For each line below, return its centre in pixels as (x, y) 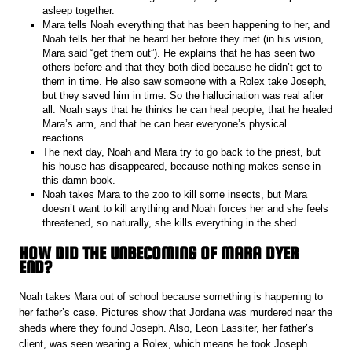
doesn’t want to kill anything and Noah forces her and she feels (186, 208)
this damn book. (79, 180)
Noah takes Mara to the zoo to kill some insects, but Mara (175, 194)
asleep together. (79, 10)
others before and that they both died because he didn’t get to (183, 67)
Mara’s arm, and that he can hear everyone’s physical (165, 123)
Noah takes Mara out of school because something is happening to (171, 297)
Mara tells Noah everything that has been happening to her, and (187, 24)
